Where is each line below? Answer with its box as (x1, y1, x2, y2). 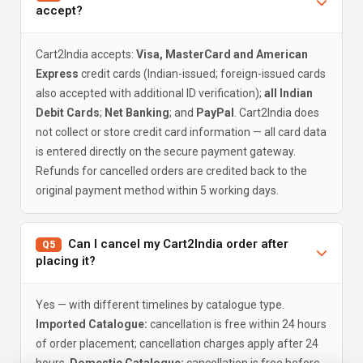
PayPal (196, 106, 234, 119)
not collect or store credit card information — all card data (36, 126, 327, 139)
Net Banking (105, 106, 169, 119)
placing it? (36, 254, 96, 268)
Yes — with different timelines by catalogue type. (36, 298, 284, 311)
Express (36, 67, 79, 80)
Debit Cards (36, 106, 100, 119)
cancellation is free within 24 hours (147, 318, 327, 331)
